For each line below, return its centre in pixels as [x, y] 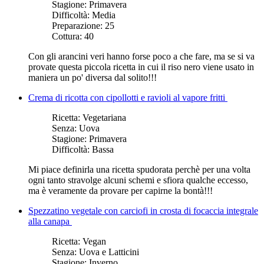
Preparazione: [78, 25]
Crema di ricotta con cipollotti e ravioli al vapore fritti [128, 97]
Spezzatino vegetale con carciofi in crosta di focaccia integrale [143, 210]
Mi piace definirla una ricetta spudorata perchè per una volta [139, 169]
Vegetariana [104, 117]
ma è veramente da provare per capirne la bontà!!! [121, 190]
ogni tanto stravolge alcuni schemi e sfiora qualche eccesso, [138, 180]
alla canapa [50, 221]
